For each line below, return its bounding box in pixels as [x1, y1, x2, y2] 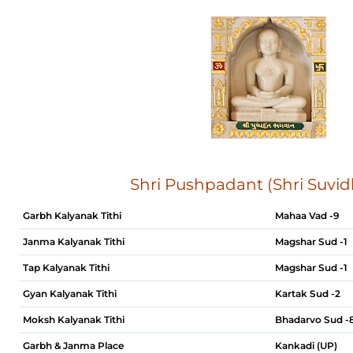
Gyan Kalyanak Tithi [23, 288, 117, 299]
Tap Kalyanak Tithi [23, 262, 110, 273]
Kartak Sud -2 [275, 288, 340, 299]
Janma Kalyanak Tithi [23, 236, 124, 247]
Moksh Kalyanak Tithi [23, 314, 124, 325]
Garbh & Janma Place [23, 340, 124, 351]
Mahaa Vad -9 [275, 210, 340, 221]
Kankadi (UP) [275, 340, 337, 351]
